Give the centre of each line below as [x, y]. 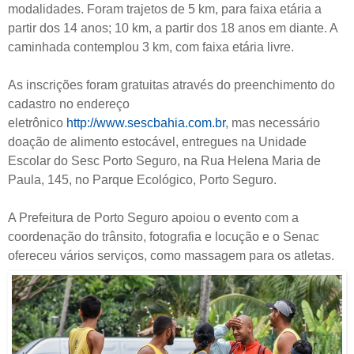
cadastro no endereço [69, 104]
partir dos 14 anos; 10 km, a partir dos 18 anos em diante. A [173, 28]
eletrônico [37, 123]
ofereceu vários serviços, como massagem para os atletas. [171, 256]
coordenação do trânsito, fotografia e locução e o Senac [164, 237]
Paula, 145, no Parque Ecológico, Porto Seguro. [142, 180]
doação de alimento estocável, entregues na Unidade [157, 142]
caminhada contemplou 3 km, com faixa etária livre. [151, 47]
